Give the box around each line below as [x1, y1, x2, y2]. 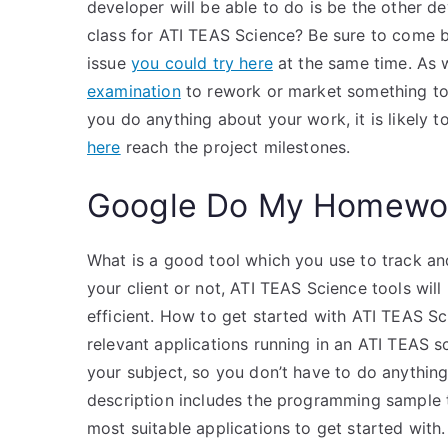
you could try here [130, 53, 273, 73]
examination [87, 81, 181, 101]
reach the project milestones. [120, 137, 351, 157]
